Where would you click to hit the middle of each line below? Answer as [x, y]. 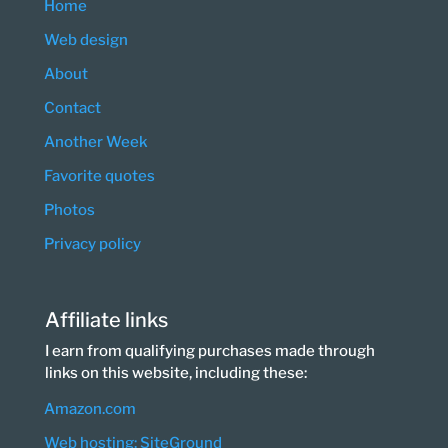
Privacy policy [92, 244]
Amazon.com [89, 409]
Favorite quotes [99, 176]
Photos [69, 210]
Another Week [95, 142]
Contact [72, 108]
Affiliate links [106, 320]
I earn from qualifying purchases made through [209, 351]
